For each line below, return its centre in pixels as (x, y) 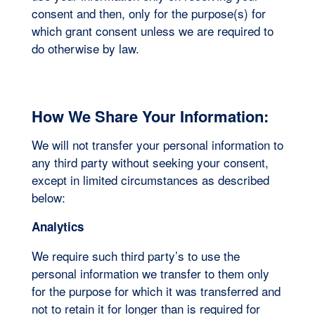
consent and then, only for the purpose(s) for (148, 13)
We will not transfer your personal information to (157, 144)
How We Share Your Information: (152, 116)
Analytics (57, 226)
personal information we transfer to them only (150, 273)
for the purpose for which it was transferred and (156, 290)
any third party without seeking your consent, (150, 162)
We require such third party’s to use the (135, 255)
